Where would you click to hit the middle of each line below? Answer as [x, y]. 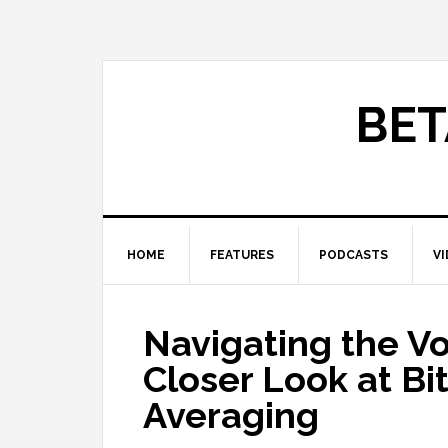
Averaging [231, 415]
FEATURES [242, 255]
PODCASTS [353, 255]
